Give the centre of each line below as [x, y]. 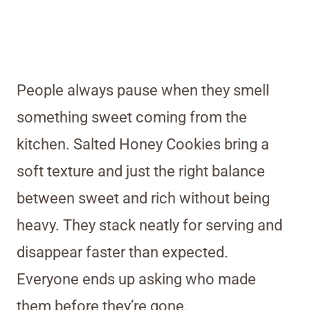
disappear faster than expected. [122, 252]
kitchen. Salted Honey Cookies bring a [143, 144]
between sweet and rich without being [143, 198]
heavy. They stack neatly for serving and [149, 225]
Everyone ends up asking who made [136, 279]
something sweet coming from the [132, 117]
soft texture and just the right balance [141, 171]
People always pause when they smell [143, 90]
